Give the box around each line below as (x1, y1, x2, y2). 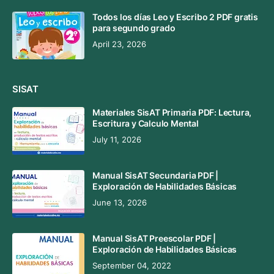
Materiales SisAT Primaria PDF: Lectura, (92, 107, 252, 118)
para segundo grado (92, 23, 176, 34)
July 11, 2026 (92, 135, 141, 145)
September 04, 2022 (92, 261, 171, 271)
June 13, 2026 (92, 198, 147, 208)
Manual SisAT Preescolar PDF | (92, 233, 217, 244)
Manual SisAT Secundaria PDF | (92, 170, 219, 181)
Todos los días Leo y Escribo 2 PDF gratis (92, 12, 258, 23)
